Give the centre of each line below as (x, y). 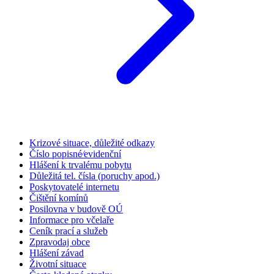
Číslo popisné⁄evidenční (75, 154)
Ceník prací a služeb (68, 231)
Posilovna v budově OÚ (76, 209)
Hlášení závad (57, 253)
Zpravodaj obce (60, 242)
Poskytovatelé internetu (74, 187)
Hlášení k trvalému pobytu (80, 165)
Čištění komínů (59, 198)
